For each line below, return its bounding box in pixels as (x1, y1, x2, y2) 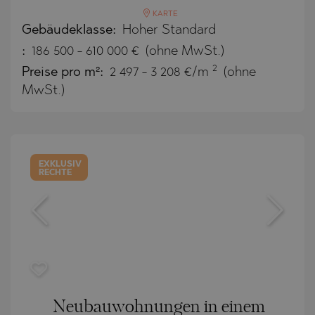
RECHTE (39, 168, 72, 177)
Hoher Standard (122, 23, 216, 37)
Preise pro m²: (22, 65, 107, 79)
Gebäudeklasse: (22, 23, 120, 37)
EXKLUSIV (39, 160, 82, 169)
